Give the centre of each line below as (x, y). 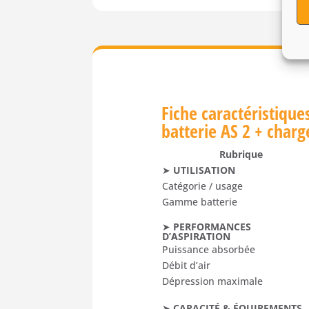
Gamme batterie (200, 201)
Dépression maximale (213, 281)
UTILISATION (205, 170)
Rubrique (241, 154)
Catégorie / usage (203, 186)
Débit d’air (187, 265)
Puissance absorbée (209, 249)
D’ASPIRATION (197, 236)
